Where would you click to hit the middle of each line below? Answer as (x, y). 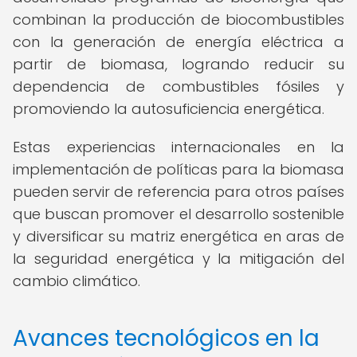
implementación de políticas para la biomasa (178, 169)
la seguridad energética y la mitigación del (178, 259)
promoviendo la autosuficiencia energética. (169, 109)
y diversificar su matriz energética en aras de (178, 236)
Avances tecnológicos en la (166, 338)
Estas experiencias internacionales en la (178, 147)
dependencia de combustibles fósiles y (178, 86)
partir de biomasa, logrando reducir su (178, 64)
